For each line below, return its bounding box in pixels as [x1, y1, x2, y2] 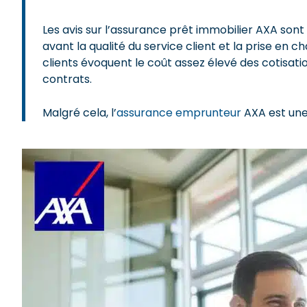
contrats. [42, 71, 95, 87]
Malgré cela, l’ [42, 105, 116, 121]
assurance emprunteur [116, 105, 241, 121]
